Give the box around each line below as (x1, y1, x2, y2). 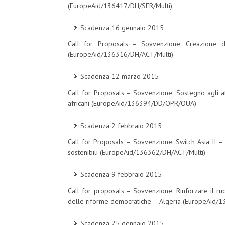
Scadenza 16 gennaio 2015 (80, 23, 164, 32)
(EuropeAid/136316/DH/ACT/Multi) (68, 50, 173, 59)
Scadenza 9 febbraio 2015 (80, 170, 162, 179)
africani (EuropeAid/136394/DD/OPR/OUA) (68, 98, 196, 108)
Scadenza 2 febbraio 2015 (80, 121, 162, 130)
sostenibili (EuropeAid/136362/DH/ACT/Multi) (68, 148, 205, 157)
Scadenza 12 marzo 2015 (80, 72, 159, 81)
